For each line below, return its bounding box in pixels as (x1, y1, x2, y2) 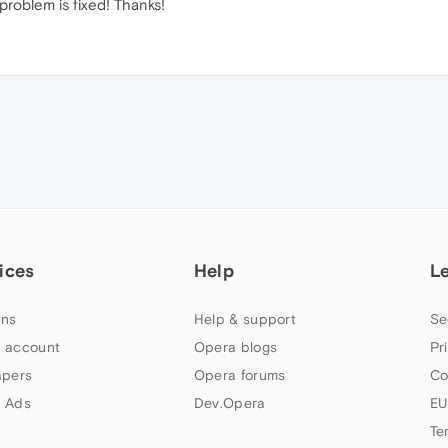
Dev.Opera (193, 395, 266, 411)
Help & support (193, 311, 297, 327)
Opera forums (193, 367, 286, 383)
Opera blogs (193, 339, 278, 355)
